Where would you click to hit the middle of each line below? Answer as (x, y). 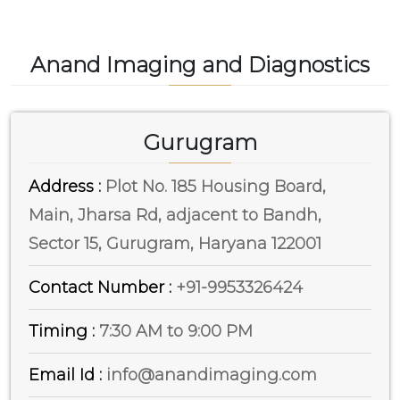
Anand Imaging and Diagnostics (200, 64)
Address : (65, 186)
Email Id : (67, 375)
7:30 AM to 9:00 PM (176, 331)
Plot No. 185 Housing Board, (213, 186)
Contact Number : (102, 287)
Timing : (64, 331)
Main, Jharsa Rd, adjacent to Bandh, (175, 215)
